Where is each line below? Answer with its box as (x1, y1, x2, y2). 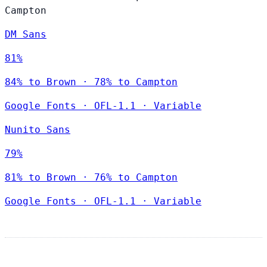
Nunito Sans (5, 124, 70, 135)
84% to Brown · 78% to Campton (5, 76, 178, 88)
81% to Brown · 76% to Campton (5, 172, 178, 183)
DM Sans (5, 29, 46, 40)
